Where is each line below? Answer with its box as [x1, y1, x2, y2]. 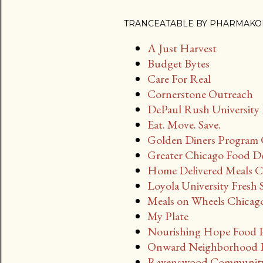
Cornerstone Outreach [147, 86, 253, 102]
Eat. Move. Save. [147, 117, 221, 132]
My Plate [147, 208, 188, 224]
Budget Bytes [147, 56, 210, 71]
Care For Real [147, 71, 211, 86]
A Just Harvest [147, 41, 217, 56]
